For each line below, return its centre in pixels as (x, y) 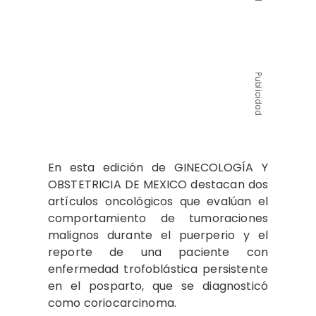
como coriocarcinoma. (112, 303)
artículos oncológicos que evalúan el (158, 201)
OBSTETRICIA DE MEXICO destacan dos (158, 184)
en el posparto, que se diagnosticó (158, 286)
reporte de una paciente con (158, 252)
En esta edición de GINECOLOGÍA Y (158, 168)
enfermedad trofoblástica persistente (158, 269)
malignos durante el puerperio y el (158, 235)
